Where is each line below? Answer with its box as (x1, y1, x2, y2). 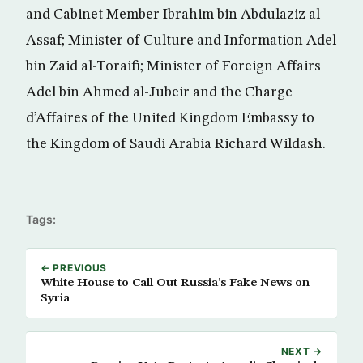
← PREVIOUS (41, 261, 108, 274)
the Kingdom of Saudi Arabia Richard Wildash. (26, 136, 326, 152)
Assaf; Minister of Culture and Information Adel (26, 32, 336, 48)
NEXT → (280, 344, 322, 357)
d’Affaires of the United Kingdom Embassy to (26, 110, 314, 126)
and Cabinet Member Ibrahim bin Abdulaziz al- (26, 6, 325, 22)
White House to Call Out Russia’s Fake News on (41, 275, 310, 289)
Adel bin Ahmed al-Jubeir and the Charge (26, 84, 293, 100)
